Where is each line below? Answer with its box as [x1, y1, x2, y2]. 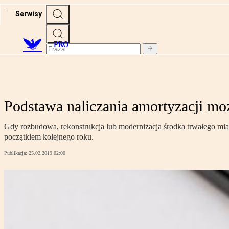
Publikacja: [4, 150, 29, 156]
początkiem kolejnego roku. [4, 132, 94, 142]
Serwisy [15, 9, 42, 18]
